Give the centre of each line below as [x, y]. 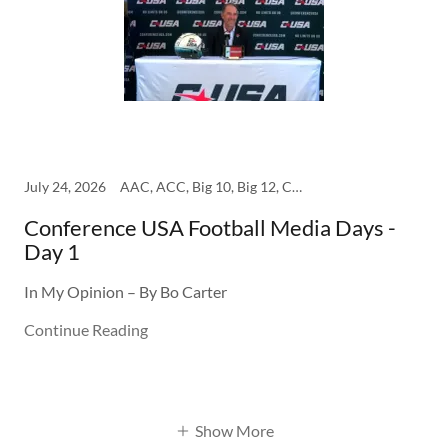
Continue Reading [86, 329]
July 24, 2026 [65, 186]
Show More [234, 431]
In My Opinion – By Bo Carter [125, 291]
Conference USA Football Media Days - [210, 227]
